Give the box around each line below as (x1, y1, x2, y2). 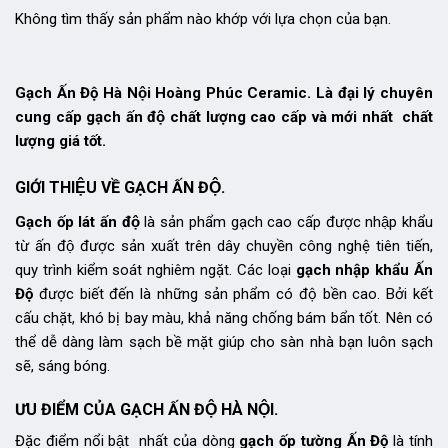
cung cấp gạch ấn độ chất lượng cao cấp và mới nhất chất (15, 107, 433, 126)
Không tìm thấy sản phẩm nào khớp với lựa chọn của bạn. (15, 10, 391, 28)
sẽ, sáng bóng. (15, 356, 110, 375)
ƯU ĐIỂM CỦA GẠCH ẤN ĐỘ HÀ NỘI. (15, 400, 278, 420)
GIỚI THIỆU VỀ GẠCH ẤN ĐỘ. (15, 178, 225, 198)
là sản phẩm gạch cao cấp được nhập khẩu (144, 212, 434, 231)
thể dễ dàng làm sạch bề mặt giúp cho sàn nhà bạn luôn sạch (15, 332, 433, 351)
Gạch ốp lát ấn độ (15, 212, 145, 231)
